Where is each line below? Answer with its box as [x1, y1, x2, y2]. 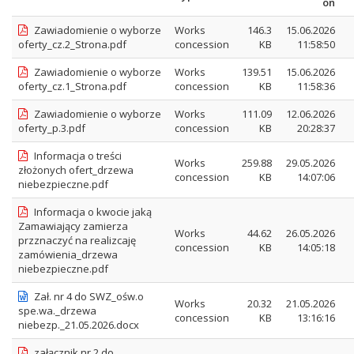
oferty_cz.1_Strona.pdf [18, 79, 126, 93]
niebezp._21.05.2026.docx [18, 318, 139, 332]
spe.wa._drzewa [18, 303, 96, 318]
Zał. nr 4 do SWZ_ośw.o [34, 289, 144, 303]
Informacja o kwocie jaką [34, 205, 152, 219]
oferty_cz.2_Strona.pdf [18, 37, 126, 51]
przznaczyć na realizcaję [18, 233, 136, 247]
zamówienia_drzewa [18, 247, 118, 262]
